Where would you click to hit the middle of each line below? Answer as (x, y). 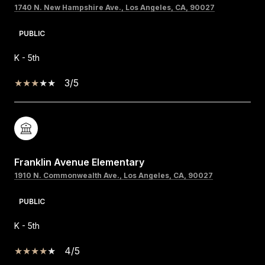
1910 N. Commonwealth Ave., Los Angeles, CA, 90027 (114, 175)
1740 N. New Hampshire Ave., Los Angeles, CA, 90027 (114, 7)
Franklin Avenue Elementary (79, 162)
